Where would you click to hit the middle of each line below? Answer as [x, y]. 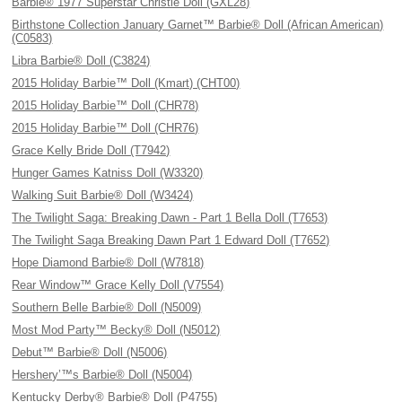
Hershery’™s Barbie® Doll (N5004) [102, 375]
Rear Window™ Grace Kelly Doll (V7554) [118, 285]
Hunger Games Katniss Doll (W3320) [108, 173]
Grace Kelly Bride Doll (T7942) [91, 150]
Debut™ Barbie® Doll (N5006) [90, 352]
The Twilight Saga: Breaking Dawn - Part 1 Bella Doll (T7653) [170, 218]
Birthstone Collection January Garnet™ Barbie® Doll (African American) [198, 25]
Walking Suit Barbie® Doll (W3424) [103, 195]
